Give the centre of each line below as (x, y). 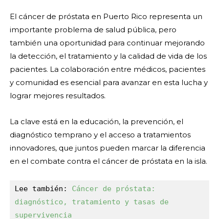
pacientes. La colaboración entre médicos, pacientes (108, 69)
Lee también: (43, 188)
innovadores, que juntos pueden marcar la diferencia (108, 148)
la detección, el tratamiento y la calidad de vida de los (108, 56)
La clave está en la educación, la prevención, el (97, 121)
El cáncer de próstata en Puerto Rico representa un (106, 16)
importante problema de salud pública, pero (93, 29)
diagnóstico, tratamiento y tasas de (92, 202)
